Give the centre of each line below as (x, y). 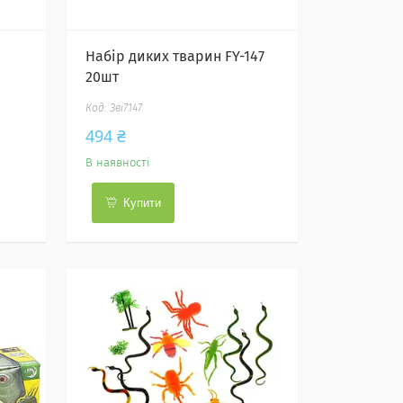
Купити (143, 203)
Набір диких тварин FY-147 (175, 57)
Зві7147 (126, 109)
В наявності (118, 163)
